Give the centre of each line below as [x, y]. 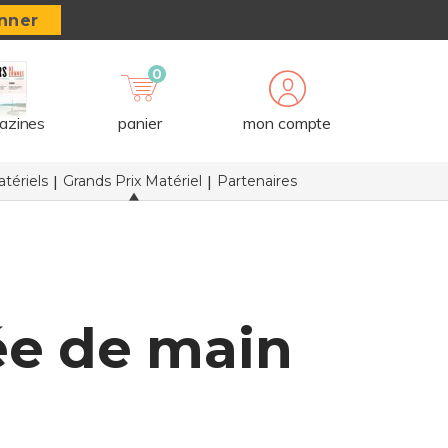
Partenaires [256, 181]
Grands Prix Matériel [132, 181]
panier [140, 123]
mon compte [287, 123]
